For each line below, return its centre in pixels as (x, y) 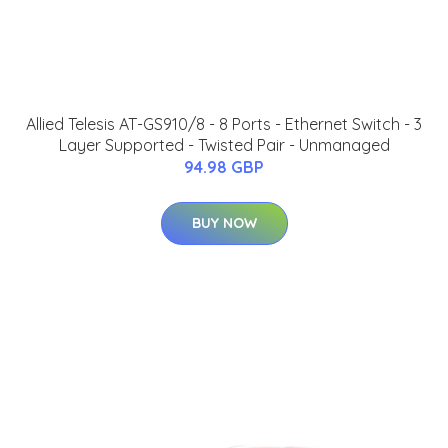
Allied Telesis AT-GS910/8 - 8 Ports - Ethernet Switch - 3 (224, 123)
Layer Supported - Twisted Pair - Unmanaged (224, 144)
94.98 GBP (224, 166)
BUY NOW (224, 222)
